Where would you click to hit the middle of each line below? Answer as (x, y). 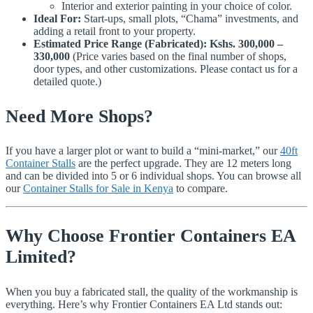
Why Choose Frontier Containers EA (151, 236)
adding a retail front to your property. (115, 31)
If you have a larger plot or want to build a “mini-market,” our (143, 151)
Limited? (41, 257)
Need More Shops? (79, 116)
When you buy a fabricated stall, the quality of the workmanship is (152, 291)
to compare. (201, 189)
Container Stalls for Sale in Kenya (98, 189)
